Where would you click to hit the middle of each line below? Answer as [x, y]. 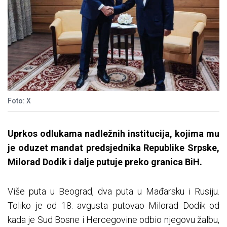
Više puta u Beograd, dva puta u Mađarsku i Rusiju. [113, 192]
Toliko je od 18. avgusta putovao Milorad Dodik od [113, 206]
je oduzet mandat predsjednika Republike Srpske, [113, 148]
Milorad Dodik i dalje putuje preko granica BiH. [105, 162]
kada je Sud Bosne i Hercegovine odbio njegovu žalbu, [113, 220]
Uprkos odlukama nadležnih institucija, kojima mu [113, 134]
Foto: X [19, 101]
